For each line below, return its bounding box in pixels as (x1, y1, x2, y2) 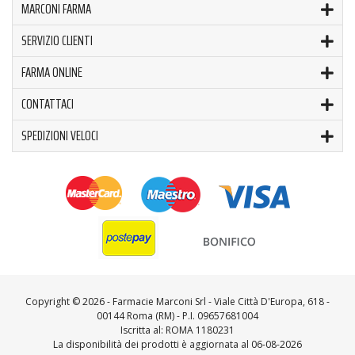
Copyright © (25, 294, 82, 308)
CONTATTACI (21, 92, 74, 115)
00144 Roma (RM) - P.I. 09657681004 (97, 308, 258, 323)
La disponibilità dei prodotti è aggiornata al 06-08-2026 (53, 337, 302, 351)
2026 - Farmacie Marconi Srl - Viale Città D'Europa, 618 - (82, 294, 330, 308)
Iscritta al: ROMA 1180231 (120, 323, 235, 337)
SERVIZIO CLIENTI (21, 29, 93, 52)
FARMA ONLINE (21, 60, 82, 83)
